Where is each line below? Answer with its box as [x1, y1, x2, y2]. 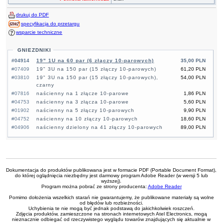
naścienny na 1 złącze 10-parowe [36, 91, 129, 97]
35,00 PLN [180, 58, 206, 64]
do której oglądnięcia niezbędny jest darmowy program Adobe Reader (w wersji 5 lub [14, 173, 208, 179]
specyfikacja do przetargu [21, 20, 80, 26]
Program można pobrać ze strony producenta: [41, 184, 148, 190]
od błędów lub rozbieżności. [79, 200, 143, 206]
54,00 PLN [180, 75, 206, 81]
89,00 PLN [180, 124, 206, 130]
